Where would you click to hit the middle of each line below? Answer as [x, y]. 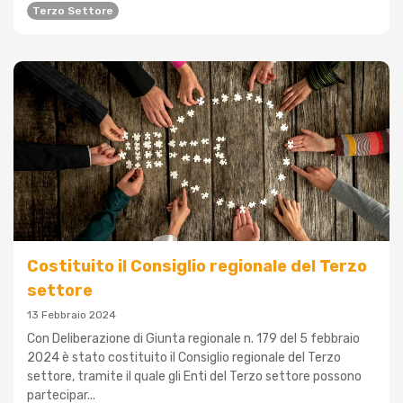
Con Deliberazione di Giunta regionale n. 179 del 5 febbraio [193, 339]
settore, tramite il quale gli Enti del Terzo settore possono [194, 377]
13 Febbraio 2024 [72, 315]
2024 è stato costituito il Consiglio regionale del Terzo [184, 358]
